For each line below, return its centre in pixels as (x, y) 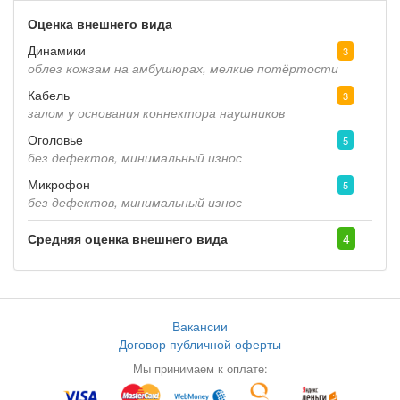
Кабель (49, 95)
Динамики (57, 50)
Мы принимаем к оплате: (200, 368)
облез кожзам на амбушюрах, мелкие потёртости (183, 68)
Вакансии (200, 325)
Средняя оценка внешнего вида (128, 239)
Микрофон (59, 184)
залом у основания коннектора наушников (156, 113)
